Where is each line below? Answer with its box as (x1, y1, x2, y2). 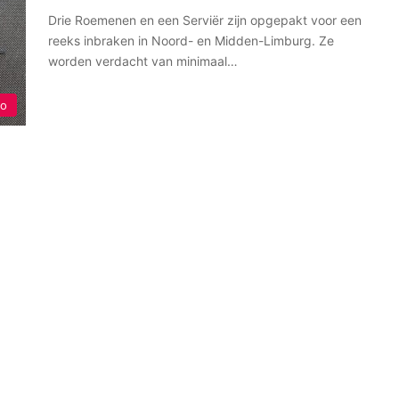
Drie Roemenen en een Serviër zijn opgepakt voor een (48, 12, 362, 28)
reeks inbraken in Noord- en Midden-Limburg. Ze (48, 33, 334, 48)
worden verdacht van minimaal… (48, 53, 238, 69)
